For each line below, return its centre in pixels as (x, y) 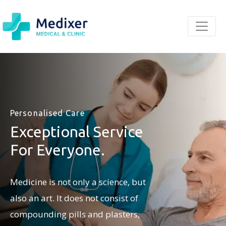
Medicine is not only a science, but (78, 182)
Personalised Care (47, 113)
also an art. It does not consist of (74, 198)
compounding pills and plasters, (75, 214)
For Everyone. (58, 150)
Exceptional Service (77, 131)
